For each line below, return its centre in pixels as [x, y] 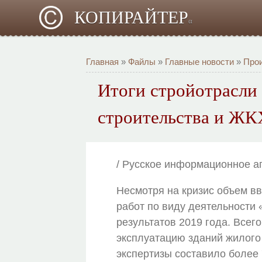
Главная [103, 62]
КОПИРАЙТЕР [132, 17]
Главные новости [200, 62]
